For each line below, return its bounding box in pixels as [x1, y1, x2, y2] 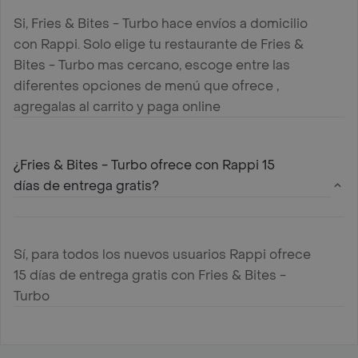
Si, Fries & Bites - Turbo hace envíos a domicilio [14, 14, 308, 32]
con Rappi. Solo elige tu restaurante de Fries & [14, 35, 304, 53]
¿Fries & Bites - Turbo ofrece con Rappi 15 [14, 156, 275, 173]
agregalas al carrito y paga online [14, 97, 221, 115]
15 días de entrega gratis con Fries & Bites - [14, 266, 286, 284]
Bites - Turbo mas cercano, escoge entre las [14, 56, 290, 74]
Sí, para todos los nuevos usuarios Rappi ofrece [14, 245, 311, 263]
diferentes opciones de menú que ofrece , [14, 77, 279, 94]
